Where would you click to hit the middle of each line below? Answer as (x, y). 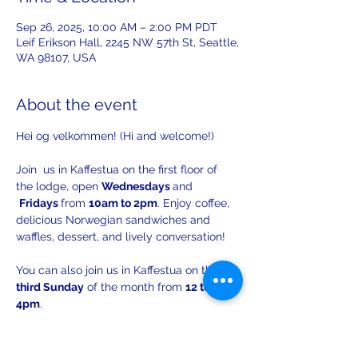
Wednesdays (137, 186)
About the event (77, 105)
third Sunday (50, 287)
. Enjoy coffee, (195, 203)
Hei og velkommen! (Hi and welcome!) (115, 136)
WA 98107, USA (56, 58)
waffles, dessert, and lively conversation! (121, 237)
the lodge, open (59, 186)
